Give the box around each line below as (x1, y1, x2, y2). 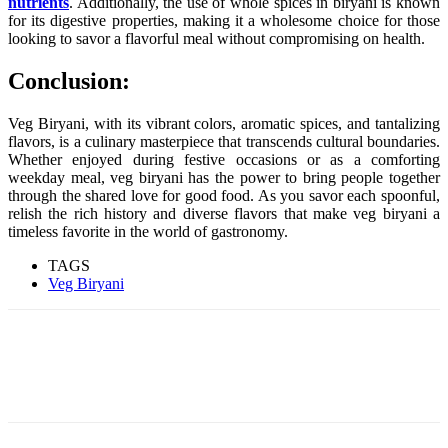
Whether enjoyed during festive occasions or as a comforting (8, 150, 440, 168)
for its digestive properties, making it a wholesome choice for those (8, 11, 440, 29)
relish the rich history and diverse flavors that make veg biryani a (8, 204, 440, 222)
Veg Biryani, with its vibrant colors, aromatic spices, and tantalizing (8, 114, 440, 132)
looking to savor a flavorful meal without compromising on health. (8, 29, 425, 47)
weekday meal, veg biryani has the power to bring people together (8, 168, 440, 186)
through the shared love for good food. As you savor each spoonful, (8, 186, 440, 204)
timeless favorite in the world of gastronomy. (8, 222, 288, 240)
